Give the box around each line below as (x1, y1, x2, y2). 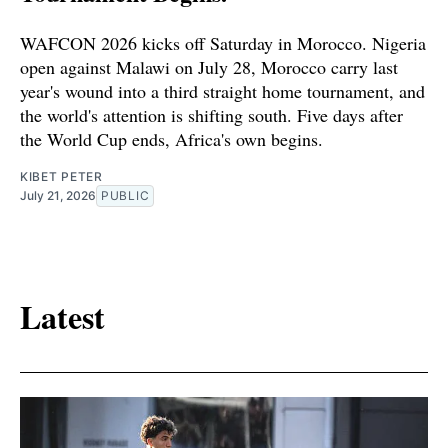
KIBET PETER (20, 168, 103, 184)
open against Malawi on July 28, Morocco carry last (20, 54, 398, 79)
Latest (20, 293, 105, 341)
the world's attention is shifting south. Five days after (20, 102, 403, 127)
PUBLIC (101, 187, 150, 203)
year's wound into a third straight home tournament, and (20, 78, 425, 103)
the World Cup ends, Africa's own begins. (20, 126, 323, 151)
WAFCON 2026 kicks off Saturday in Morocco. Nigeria (20, 30, 426, 55)
